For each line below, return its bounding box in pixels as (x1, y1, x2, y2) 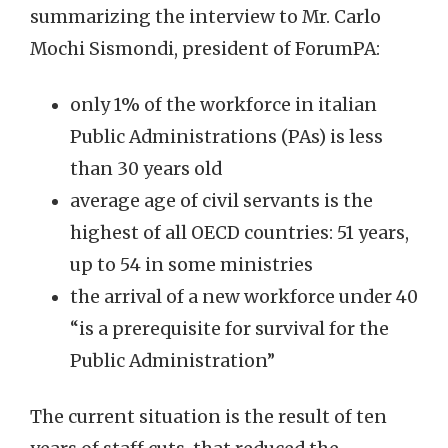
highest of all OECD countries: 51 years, (70, 222, 409, 244)
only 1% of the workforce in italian (70, 94, 377, 116)
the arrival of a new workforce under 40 (70, 286, 418, 308)
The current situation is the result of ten (30, 406, 387, 428)
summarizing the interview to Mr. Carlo (30, 6, 381, 28)
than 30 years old (70, 158, 222, 180)
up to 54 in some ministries (70, 254, 313, 276)
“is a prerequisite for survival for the (70, 318, 389, 340)
